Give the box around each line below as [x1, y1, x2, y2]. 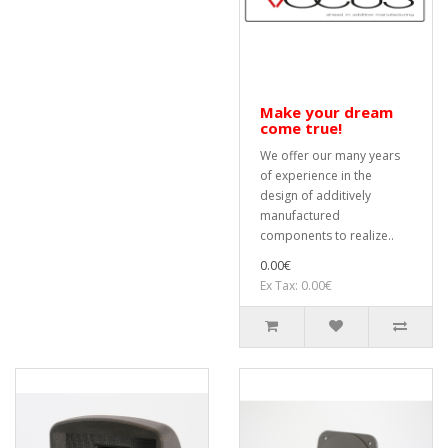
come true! [260, 118, 342, 138]
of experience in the [260, 167, 372, 184]
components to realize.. [260, 227, 394, 244]
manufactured [260, 207, 340, 224]
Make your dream [260, 102, 393, 122]
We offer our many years [260, 147, 400, 164]
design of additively [260, 187, 371, 204]
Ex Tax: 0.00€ [260, 277, 332, 294]
